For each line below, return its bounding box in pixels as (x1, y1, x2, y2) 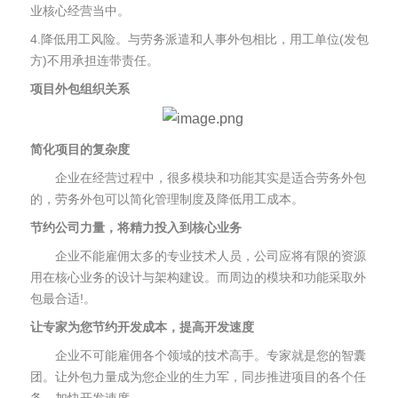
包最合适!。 (30, 291, 96, 306)
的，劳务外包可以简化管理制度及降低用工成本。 (30, 192, 304, 206)
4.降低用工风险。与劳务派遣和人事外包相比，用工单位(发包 (30, 32, 369, 46)
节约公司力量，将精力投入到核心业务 (30, 220, 242, 235)
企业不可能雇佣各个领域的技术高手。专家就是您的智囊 (30, 348, 366, 362)
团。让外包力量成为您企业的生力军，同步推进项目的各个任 (30, 370, 366, 384)
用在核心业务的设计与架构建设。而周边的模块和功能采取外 (30, 270, 366, 284)
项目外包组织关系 (30, 82, 130, 96)
